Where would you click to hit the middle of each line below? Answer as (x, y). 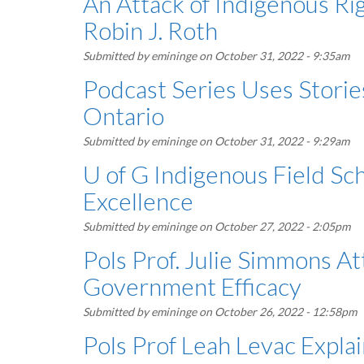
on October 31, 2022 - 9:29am (273, 141)
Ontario (123, 115)
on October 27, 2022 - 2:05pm (273, 226)
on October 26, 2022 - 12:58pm (277, 312)
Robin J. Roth (150, 30)
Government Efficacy (192, 286)
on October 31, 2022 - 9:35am (273, 56)
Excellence (138, 201)
